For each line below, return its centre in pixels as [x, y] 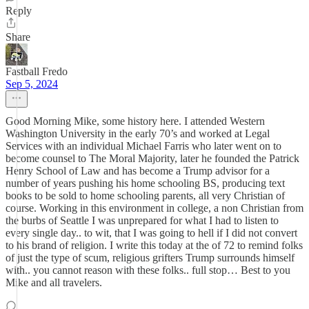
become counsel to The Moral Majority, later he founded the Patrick [152, 158]
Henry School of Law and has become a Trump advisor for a [138, 171]
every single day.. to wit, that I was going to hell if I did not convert [151, 233]
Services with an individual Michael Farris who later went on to [143, 146]
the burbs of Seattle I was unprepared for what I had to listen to [142, 220]
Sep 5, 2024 [32, 84]
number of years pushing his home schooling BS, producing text [145, 183]
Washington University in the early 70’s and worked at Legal [138, 133]
